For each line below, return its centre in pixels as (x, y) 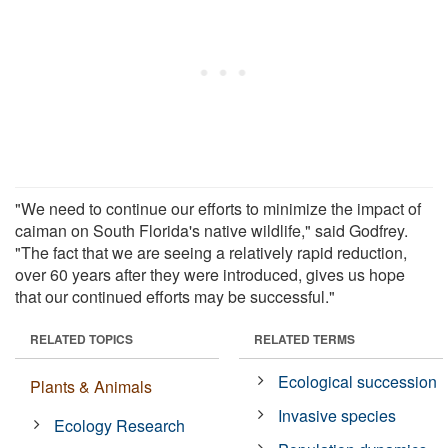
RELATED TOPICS (81, 338)
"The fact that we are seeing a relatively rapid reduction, (211, 252)
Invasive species (337, 415)
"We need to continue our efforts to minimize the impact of (218, 208)
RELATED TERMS (304, 338)
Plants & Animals (91, 386)
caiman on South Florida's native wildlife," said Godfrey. (211, 230)
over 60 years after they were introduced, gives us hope (210, 274)
